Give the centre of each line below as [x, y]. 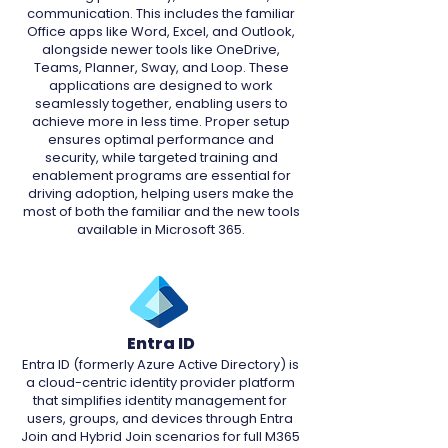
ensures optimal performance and [161, 139]
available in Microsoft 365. [161, 229]
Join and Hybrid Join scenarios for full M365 [160, 436]
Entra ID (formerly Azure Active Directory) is [160, 364]
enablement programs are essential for [161, 175]
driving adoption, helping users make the [161, 193]
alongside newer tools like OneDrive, [161, 49]
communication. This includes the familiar [161, 13]
